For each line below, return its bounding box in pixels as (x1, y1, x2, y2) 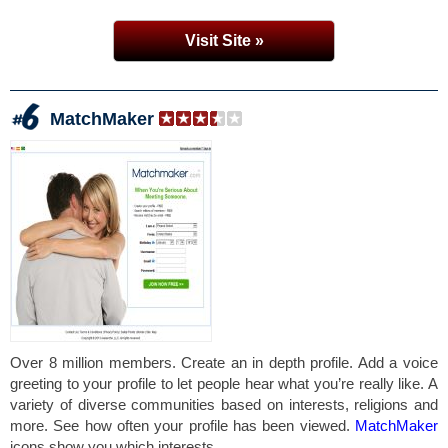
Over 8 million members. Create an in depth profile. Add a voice (10, 354, 438, 371)
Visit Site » (184, 32, 264, 49)
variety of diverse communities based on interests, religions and (10, 396, 438, 413)
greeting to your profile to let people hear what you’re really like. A (10, 375, 438, 392)
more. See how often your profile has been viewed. (10, 417, 355, 434)
